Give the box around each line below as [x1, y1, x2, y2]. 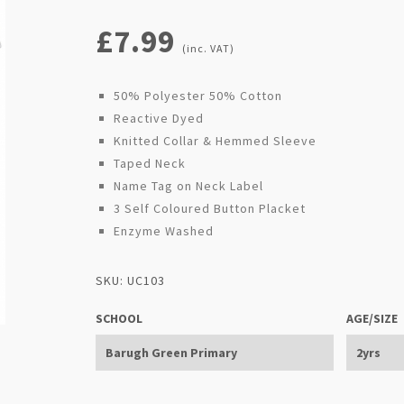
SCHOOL [95, 310, 142, 326]
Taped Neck [113, 155, 186, 171]
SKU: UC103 [95, 272, 165, 289]
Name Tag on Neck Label [113, 178, 263, 194]
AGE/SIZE [345, 310, 398, 326]
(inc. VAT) [181, 41, 234, 55]
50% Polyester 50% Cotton [113, 87, 282, 104]
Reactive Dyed [113, 110, 204, 126]
